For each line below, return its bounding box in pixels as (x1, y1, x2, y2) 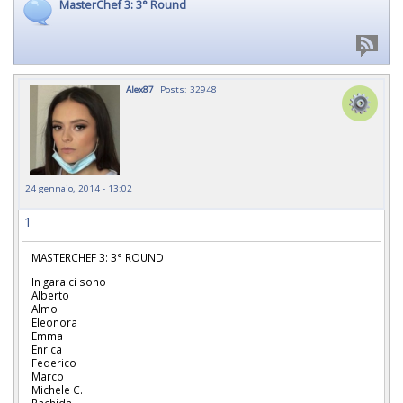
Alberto (31, 287, 69, 302)
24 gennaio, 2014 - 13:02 (25, 182, 132, 194)
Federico (31, 354, 76, 370)
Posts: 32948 (160, 83, 217, 95)
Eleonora (31, 314, 77, 329)
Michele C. (31, 381, 83, 397)
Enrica (31, 341, 62, 356)
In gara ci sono (31, 273, 106, 289)
